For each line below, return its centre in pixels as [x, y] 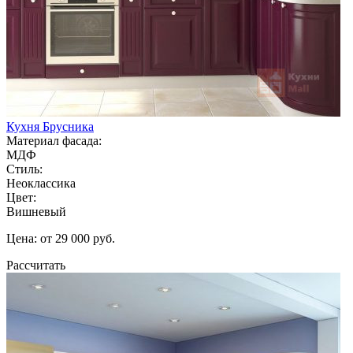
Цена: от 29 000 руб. [61, 238]
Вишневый [36, 211]
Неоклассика [41, 183]
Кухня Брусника [50, 126]
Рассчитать [36, 265]
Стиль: [24, 169]
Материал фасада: [54, 140]
